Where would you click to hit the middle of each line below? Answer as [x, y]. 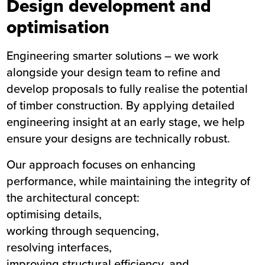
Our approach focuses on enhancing [101, 164]
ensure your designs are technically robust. [119, 138]
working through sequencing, [83, 231]
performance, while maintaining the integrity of [129, 181]
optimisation [58, 27]
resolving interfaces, [59, 247]
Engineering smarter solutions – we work [113, 56]
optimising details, [54, 214]
